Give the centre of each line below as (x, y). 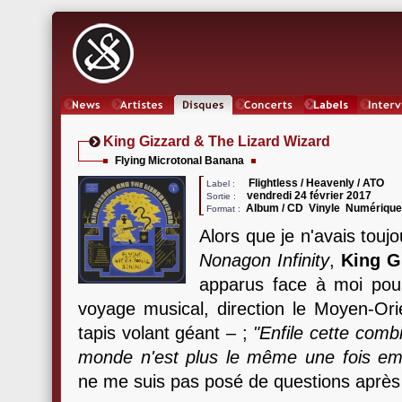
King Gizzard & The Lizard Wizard (217, 141)
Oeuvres (203, 121)
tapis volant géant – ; (166, 333)
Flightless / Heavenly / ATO (316, 183)
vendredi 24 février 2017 (309, 196)
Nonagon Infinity (265, 260)
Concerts (268, 121)
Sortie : (223, 196)
